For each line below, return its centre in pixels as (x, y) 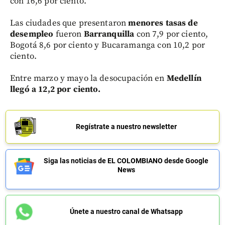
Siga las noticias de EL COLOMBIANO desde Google (126, 161)
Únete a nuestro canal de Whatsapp (126, 211)
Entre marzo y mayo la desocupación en (88, 78)
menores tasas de (163, 23)
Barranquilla (109, 34)
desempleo (32, 34)
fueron (69, 34)
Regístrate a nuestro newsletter (126, 127)
